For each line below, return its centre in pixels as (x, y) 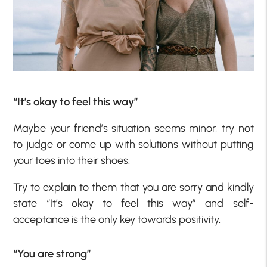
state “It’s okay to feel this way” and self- (133, 204)
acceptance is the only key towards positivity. (117, 220)
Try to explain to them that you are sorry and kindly (133, 187)
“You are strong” (52, 254)
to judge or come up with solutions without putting (133, 145)
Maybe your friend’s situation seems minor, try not (133, 128)
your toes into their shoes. (72, 161)
